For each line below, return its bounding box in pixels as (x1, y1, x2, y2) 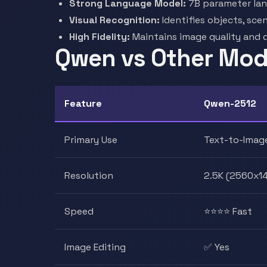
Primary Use (64, 133, 117, 146)
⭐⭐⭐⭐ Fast (204, 205, 252, 218)
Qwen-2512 (204, 97, 256, 110)
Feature (64, 97, 102, 110)
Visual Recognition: (69, 14, 160, 26)
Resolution (64, 169, 113, 182)
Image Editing (64, 241, 126, 253)
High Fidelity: (69, 30, 130, 43)
